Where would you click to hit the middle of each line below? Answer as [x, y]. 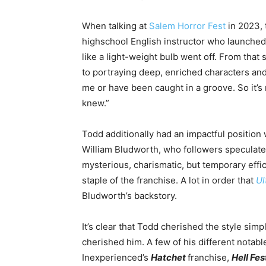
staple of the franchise [129, 180]
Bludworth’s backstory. [129, 195]
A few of [164, 242]
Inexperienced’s [116, 257]
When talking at [115, 26]
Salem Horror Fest [187, 26]
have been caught [146, 87]
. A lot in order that [216, 180]
